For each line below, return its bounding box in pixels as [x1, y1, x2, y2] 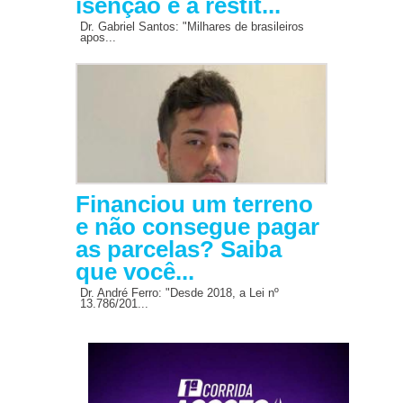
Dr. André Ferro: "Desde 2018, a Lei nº [80, 285, 279, 300]
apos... [80, 30, 116, 44]
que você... [76, 258, 194, 284]
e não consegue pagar [76, 213, 319, 239]
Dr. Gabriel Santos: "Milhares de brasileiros [80, 19, 304, 33]
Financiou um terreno [76, 191, 313, 217]
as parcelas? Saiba [76, 236, 282, 262]
